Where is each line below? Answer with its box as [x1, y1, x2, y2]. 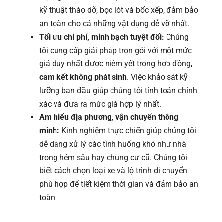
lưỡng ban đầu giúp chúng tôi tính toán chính [39, 86, 197, 96]
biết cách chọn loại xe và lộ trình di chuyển [39, 166, 187, 176]
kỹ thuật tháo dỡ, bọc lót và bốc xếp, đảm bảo [39, 5, 198, 15]
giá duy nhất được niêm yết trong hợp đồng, [39, 59, 192, 69]
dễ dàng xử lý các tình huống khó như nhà [39, 139, 186, 149]
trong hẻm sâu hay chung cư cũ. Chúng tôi [39, 153, 187, 163]
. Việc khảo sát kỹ [127, 72, 188, 82]
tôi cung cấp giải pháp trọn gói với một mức [39, 46, 192, 55]
